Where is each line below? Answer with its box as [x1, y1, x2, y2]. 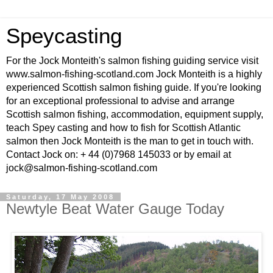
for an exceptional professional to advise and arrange [6, 96, 235, 106]
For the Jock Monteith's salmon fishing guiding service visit [6, 55, 258, 66]
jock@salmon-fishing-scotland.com [6, 163, 157, 173]
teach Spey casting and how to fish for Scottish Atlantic [6, 122, 241, 133]
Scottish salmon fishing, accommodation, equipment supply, [6, 109, 263, 119]
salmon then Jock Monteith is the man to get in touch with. [6, 136, 253, 146]
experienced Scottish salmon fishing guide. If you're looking [6, 82, 261, 93]
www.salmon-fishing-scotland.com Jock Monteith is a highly [6, 69, 262, 79]
